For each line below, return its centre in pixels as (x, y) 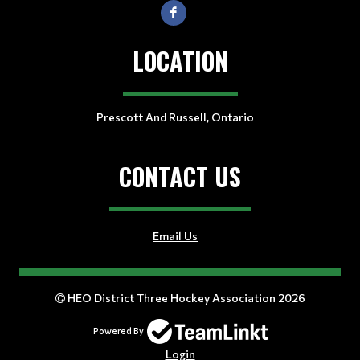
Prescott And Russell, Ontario (175, 117)
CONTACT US (180, 176)
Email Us (175, 235)
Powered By (118, 331)
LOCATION (180, 60)
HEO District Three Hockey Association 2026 (185, 297)
